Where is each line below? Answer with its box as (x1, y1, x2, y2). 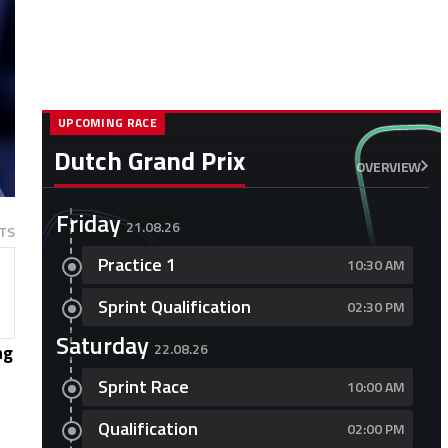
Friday (55, 205, 121, 241)
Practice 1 (97, 251, 176, 278)
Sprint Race (97, 373, 189, 400)
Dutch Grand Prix (53, 141, 245, 180)
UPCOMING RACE (57, 113, 157, 132)
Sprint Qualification (97, 293, 251, 320)
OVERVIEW (355, 155, 421, 177)
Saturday (55, 327, 149, 363)
